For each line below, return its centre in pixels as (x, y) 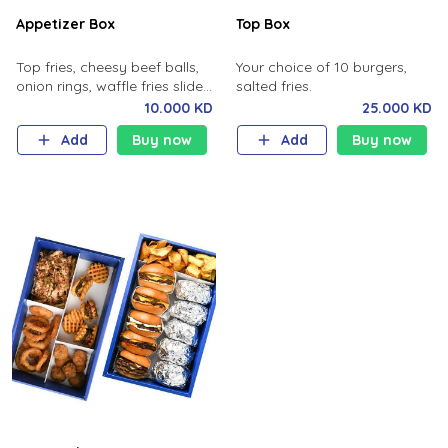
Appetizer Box (65, 24)
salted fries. (273, 86)
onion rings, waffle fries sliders (115, 86)
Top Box (262, 24)
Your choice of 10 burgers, (321, 67)
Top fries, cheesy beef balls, (107, 67)
